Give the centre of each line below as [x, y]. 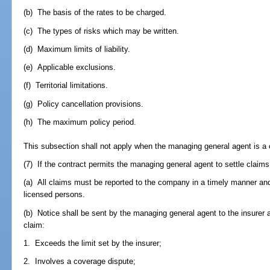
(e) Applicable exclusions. [70, 67]
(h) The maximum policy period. [80, 122]
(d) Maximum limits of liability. [77, 49]
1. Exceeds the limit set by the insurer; [93, 243]
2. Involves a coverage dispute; [80, 261]
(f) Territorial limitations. [66, 86]
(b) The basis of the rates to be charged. [95, 13]
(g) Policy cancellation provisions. [84, 104]
